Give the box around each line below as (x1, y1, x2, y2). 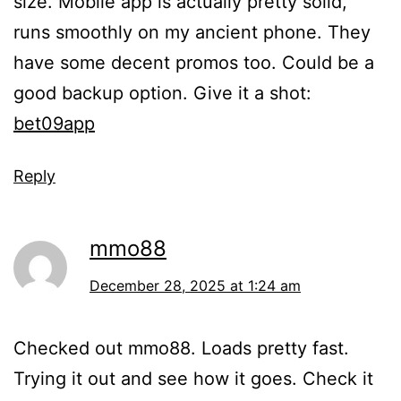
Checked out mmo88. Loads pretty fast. (13, 337, 349, 359)
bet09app (13, 112, 95, 134)
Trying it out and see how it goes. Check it (13, 367, 373, 389)
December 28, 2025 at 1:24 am (90, 276, 301, 294)
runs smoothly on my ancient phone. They (13, 21, 371, 43)
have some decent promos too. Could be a (13, 51, 374, 73)
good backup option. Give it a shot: (13, 81, 311, 104)
